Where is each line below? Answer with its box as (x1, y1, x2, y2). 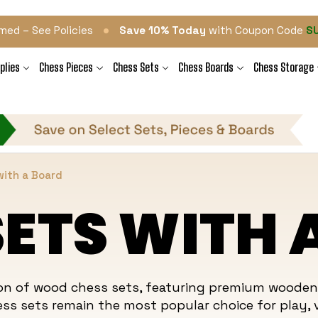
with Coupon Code (206, 23, 307, 37)
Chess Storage (253, 60, 314, 74)
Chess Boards (178, 60, 234, 74)
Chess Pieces (39, 60, 94, 74)
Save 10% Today (119, 23, 207, 37)
